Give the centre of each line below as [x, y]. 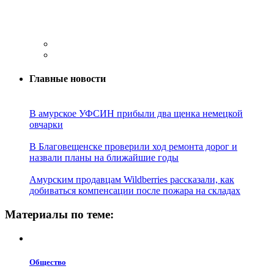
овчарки [46, 125]
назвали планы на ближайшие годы [104, 158]
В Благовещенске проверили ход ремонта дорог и [133, 147]
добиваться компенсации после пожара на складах [135, 191]
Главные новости [68, 79]
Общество [48, 262]
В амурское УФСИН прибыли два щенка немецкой [136, 114]
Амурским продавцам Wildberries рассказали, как [132, 180]
